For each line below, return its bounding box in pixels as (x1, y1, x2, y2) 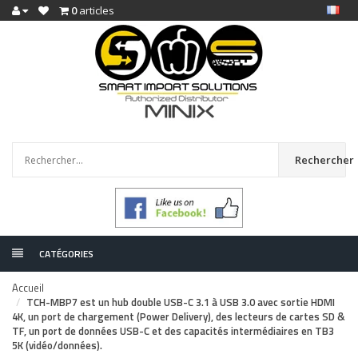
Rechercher (295, 153, 355, 167)
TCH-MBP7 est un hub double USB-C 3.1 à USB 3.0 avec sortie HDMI (26, 294, 335, 310)
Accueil (12, 280, 44, 296)
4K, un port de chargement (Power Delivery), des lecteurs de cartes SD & (12, 308, 345, 324)
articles (77, 3, 114, 18)
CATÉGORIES (39, 246, 93, 261)
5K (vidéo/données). (12, 337, 102, 353)
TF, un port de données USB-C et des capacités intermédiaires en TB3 (12, 323, 334, 339)
